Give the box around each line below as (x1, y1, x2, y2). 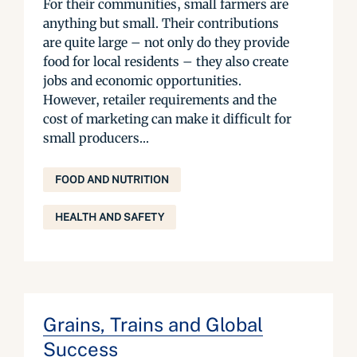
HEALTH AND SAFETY (55, 211, 164, 223)
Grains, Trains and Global (43, 313, 263, 335)
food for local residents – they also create (43, 53, 288, 69)
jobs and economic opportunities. (43, 73, 241, 88)
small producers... (43, 130, 149, 146)
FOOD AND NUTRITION (55, 174, 169, 186)
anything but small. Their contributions (43, 15, 279, 31)
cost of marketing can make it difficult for (43, 111, 292, 127)
